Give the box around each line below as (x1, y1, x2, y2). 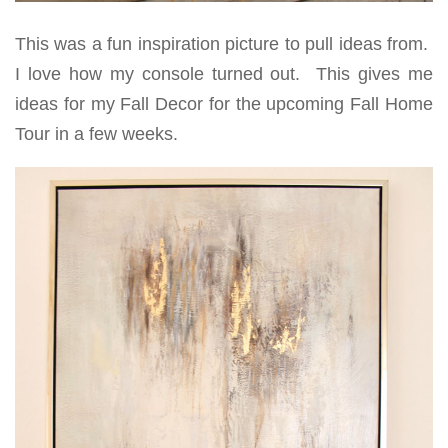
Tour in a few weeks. (15, 124, 178, 145)
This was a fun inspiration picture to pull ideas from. (15, 34, 433, 55)
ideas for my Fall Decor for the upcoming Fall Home (15, 94, 433, 115)
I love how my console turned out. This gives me (15, 64, 433, 85)
